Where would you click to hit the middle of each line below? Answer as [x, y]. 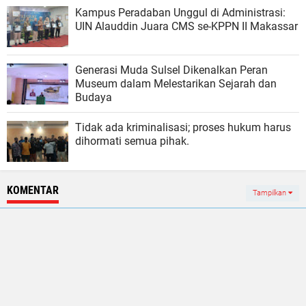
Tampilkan [270, 193]
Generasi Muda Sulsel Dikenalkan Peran [171, 70]
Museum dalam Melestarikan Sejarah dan [176, 83]
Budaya [94, 97]
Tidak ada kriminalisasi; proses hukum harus [183, 127]
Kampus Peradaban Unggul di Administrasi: [180, 12]
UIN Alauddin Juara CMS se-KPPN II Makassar [186, 26]
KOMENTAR [33, 190]
